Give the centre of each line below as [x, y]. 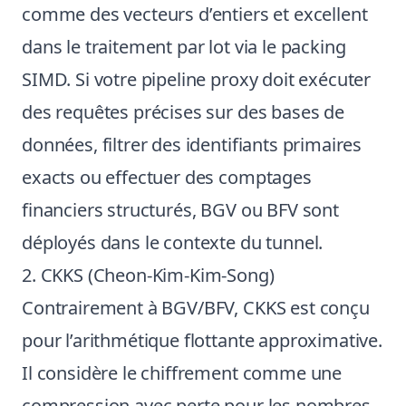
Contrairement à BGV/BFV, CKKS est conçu [196, 308]
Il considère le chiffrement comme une [182, 373]
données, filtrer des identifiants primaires [192, 145]
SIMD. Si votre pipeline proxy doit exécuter [197, 79]
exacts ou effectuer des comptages [167, 177]
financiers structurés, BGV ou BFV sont [180, 210]
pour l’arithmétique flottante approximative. [202, 340]
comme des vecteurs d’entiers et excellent [195, 14]
